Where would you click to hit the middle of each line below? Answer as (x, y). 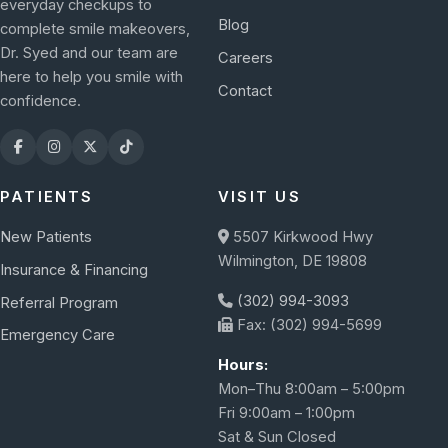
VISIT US (259, 196)
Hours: (243, 365)
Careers (246, 57)
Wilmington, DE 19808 (293, 261)
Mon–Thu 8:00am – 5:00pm (312, 389)
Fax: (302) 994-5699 (308, 325)
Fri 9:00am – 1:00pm (287, 413)
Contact (245, 90)
